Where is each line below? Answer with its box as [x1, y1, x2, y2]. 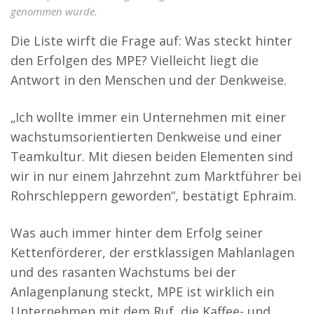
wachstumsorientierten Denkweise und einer [11, 128, 282, 145]
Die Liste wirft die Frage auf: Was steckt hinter [11, 32, 292, 49]
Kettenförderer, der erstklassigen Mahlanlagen [11, 243, 294, 261]
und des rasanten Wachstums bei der [11, 263, 236, 280]
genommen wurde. [11, 4, 97, 18]
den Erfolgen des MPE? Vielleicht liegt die [11, 51, 259, 69]
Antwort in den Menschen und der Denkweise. [11, 71, 287, 88]
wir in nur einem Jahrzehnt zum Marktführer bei [11, 167, 301, 184]
